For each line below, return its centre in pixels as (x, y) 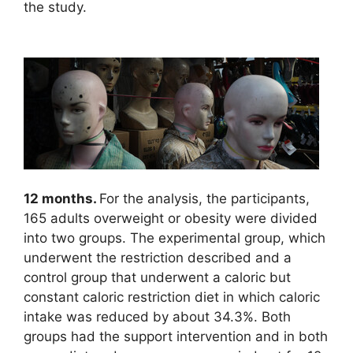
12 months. (61, 198)
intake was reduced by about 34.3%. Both (157, 316)
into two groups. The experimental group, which (175, 238)
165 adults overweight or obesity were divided (171, 218)
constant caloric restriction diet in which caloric (172, 297)
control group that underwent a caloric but (157, 277)
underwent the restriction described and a (158, 257)
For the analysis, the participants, (204, 198)
